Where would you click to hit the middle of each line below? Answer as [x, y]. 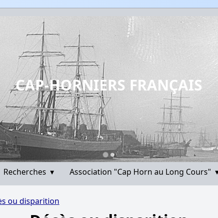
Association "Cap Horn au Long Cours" [141, 172]
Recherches [26, 172]
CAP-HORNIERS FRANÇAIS [109, 85]
